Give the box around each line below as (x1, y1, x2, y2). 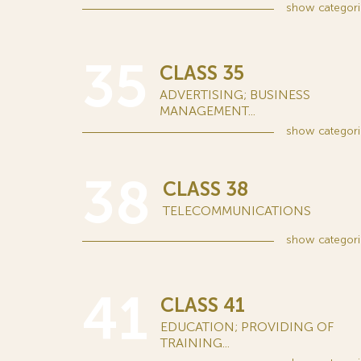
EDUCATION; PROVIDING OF (160, 319, 334, 334)
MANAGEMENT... (160, 103, 255, 118)
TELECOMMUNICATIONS (163, 203, 311, 218)
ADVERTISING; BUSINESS (160, 87, 310, 102)
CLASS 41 (160, 293, 245, 317)
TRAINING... (160, 335, 230, 351)
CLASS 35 (160, 61, 244, 85)
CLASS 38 (163, 177, 248, 201)
